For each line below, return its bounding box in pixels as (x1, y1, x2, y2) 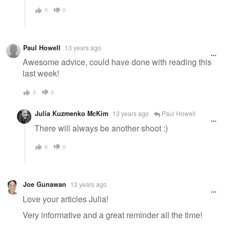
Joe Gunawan (23, 180, 66, 189)
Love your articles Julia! (23, 193, 108, 205)
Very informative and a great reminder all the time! (23, 209, 202, 221)
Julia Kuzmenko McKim (35, 108, 108, 118)
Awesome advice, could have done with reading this (23, 56, 212, 68)
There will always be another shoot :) (34, 122, 168, 134)
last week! (23, 67, 59, 80)
